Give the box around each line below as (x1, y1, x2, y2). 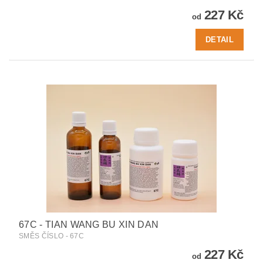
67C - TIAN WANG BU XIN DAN (19, 220, 159, 230)
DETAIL (205, 35, 234, 44)
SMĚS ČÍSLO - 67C (19, 232, 85, 241)
